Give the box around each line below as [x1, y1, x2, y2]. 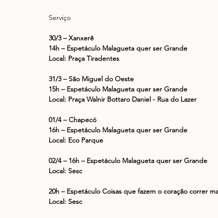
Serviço [49, 13, 71, 22]
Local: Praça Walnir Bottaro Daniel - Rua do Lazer [49, 95, 197, 104]
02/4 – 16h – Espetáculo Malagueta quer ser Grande [49, 156, 207, 165]
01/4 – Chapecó [49, 115, 96, 125]
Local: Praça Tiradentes [49, 54, 119, 63]
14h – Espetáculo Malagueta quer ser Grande [49, 44, 187, 53]
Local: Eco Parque [49, 136, 103, 145]
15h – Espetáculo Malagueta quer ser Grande [49, 85, 187, 94]
